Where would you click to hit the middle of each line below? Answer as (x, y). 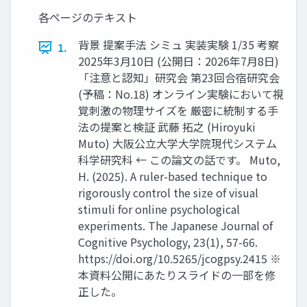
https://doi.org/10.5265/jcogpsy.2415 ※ (180, 258)
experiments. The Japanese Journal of (175, 225)
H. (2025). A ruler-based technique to (173, 176)
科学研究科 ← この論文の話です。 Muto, (179, 160)
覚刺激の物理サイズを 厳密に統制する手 (178, 110)
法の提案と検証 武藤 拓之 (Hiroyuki (167, 127)
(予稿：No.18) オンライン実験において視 (181, 94)
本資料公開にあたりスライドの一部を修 (177, 275)
